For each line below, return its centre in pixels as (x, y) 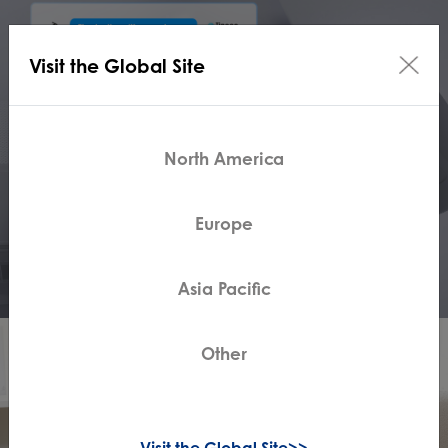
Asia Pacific (224, 288)
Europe (224, 223)
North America (224, 158)
